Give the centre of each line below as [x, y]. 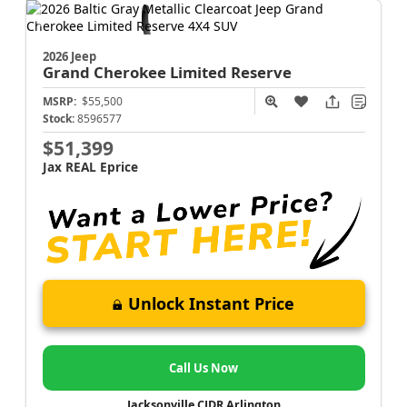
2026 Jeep [69, 56]
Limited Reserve [230, 72]
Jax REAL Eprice [90, 167]
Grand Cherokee [106, 72]
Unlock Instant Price [211, 304]
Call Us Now [203, 367]
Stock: [58, 119]
